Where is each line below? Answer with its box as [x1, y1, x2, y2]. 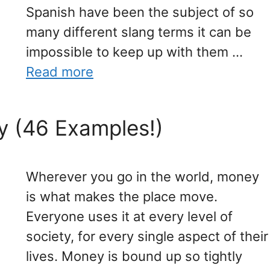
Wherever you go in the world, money [26, 169, 259, 185]
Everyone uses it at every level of [26, 209, 233, 225]
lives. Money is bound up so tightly [26, 248, 242, 265]
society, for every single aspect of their [26, 228, 268, 245]
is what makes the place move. [26, 189, 218, 205]
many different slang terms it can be [26, 24, 251, 40]
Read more [26, 64, 93, 80]
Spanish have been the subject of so [26, 4, 254, 20]
